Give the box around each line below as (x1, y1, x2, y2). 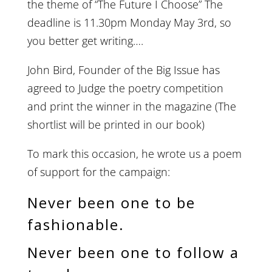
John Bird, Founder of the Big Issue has (27, 63, 220, 77)
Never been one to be (27, 192, 195, 212)
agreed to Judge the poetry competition (27, 81, 223, 95)
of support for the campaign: (27, 165, 170, 179)
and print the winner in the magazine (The (27, 99, 236, 114)
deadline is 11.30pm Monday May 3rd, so (27, 15, 231, 30)
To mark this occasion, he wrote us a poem (27, 146, 242, 161)
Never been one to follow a (27, 242, 239, 262)
